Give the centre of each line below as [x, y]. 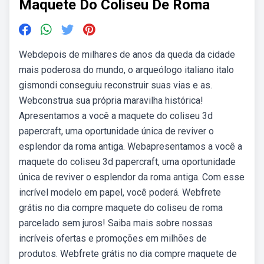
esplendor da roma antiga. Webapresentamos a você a [131, 146]
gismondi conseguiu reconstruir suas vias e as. [115, 85]
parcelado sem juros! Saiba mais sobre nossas [116, 223]
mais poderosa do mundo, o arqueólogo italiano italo [126, 70]
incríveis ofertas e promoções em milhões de [113, 238]
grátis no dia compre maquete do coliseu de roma [121, 208]
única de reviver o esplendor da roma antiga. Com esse [132, 177]
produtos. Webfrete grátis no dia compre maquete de [128, 254]
